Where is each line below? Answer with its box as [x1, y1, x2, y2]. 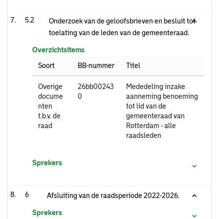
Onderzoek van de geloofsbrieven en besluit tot [49, 17, 196, 25]
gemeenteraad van [126, 112, 185, 120]
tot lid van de [126, 103, 166, 110]
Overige [38, 83, 63, 90]
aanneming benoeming [126, 93, 198, 100]
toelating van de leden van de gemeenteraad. [49, 29, 189, 37]
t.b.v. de [38, 112, 61, 120]
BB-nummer [78, 62, 114, 69]
